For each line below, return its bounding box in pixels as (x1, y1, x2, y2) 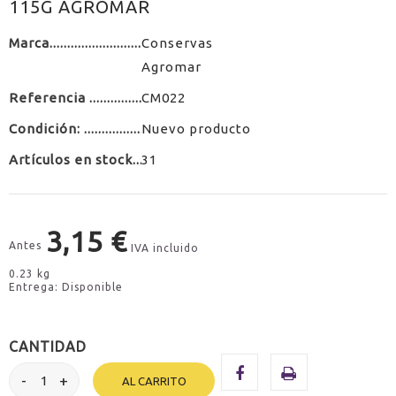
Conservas (141, 34, 213, 50)
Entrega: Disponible (9, 280, 123, 293)
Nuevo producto (141, 120, 251, 136)
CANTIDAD (9, 338, 87, 354)
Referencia (9, 89, 89, 105)
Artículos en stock (9, 151, 133, 167)
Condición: (9, 120, 84, 136)
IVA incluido (131, 241, 199, 254)
